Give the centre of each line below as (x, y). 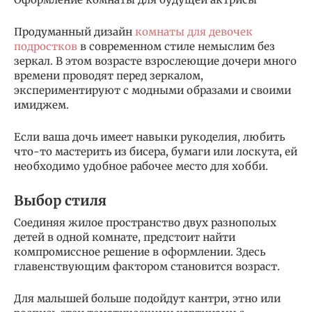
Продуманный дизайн (75, 31)
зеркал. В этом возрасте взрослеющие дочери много (155, 61)
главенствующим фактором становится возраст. (147, 266)
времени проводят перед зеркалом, (109, 75)
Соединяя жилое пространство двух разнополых (145, 222)
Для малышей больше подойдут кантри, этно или (147, 298)
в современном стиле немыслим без (176, 46)
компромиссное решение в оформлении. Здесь (140, 251)
